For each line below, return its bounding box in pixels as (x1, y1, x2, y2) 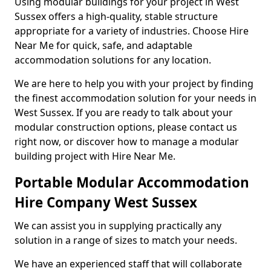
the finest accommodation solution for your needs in (15, 91, 256, 105)
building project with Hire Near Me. (15, 149, 175, 163)
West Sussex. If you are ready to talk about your (15, 106, 233, 119)
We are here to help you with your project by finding (15, 77, 253, 90)
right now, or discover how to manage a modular (15, 135, 239, 148)
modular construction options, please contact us (15, 120, 237, 134)
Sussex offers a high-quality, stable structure (15, 10, 218, 23)
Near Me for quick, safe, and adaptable (15, 39, 192, 52)
